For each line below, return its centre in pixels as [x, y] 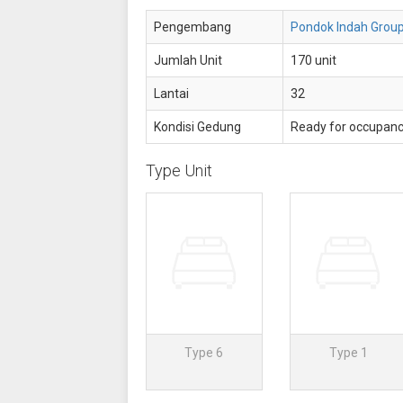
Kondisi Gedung [197, 127]
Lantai [171, 94]
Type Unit [179, 170]
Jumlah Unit [188, 60]
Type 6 [204, 353]
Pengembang [192, 27]
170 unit [313, 60]
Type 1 [348, 353]
